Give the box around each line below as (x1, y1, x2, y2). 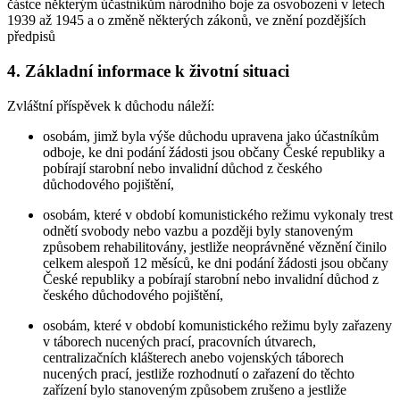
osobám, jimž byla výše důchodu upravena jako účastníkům (43, 128, 379, 144)
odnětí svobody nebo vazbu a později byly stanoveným (43, 222, 353, 238)
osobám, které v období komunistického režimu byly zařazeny (43, 317, 392, 333)
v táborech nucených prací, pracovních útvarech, (43, 333, 316, 349)
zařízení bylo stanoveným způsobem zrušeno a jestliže (43, 381, 346, 397)
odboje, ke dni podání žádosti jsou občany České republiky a (43, 144, 385, 160)
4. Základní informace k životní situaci (7, 62, 289, 81)
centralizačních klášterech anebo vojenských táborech (43, 349, 344, 365)
